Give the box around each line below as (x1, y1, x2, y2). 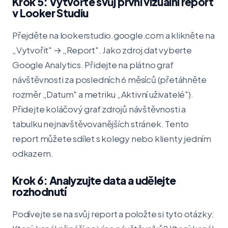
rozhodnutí (12, 185, 67, 198)
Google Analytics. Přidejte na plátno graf (12, 59, 174, 70)
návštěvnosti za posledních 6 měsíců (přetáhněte (12, 74, 207, 85)
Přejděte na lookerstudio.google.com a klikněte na (12, 30, 215, 41)
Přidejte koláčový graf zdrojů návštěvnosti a (12, 103, 186, 115)
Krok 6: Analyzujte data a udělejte (12, 174, 176, 187)
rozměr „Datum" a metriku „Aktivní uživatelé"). (12, 89, 193, 100)
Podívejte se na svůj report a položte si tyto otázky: (12, 208, 215, 219)
